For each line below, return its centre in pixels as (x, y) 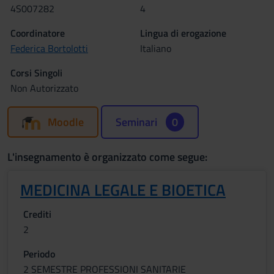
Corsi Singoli (36, 73)
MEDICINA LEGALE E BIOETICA (123, 190)
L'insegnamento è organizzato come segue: (107, 157)
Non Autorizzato (44, 88)
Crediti (37, 214)
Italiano (156, 48)
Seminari (138, 122)
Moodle (66, 122)
